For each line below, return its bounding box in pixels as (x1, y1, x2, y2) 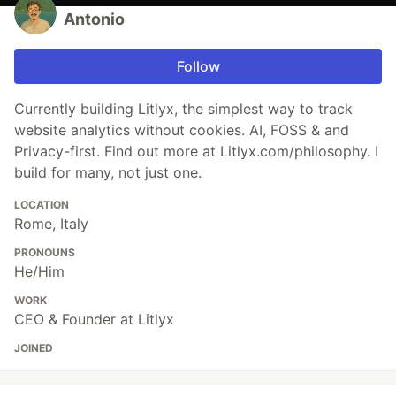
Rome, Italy (14, 214, 88, 232)
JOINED (14, 340, 53, 354)
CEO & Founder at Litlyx (14, 309, 174, 328)
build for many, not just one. (14, 163, 202, 181)
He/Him (14, 262, 65, 280)
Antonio (64, 9, 125, 28)
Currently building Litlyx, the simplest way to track (14, 99, 353, 118)
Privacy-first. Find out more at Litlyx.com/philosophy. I (14, 141, 378, 160)
